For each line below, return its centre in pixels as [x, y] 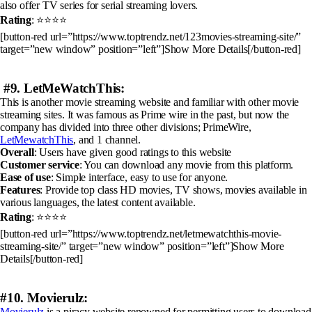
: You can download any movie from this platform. [186, 164]
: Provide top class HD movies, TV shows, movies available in [173, 189]
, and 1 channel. [107, 139]
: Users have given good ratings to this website [133, 152]
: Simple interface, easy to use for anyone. [139, 177]
